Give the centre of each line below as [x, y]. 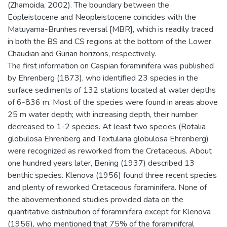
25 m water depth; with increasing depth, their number [103, 114]
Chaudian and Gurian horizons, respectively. [82, 53]
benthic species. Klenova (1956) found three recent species [112, 175]
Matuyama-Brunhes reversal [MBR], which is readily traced [110, 29]
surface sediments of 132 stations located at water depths [112, 90]
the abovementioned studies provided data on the [96, 199]
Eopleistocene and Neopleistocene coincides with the [102, 17]
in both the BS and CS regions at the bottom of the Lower [109, 41]
